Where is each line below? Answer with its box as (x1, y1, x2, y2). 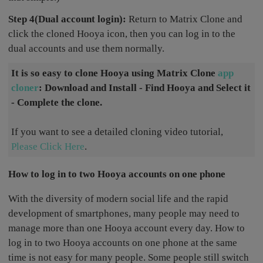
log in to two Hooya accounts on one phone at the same (8, 237, 238, 249)
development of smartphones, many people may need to (8, 208, 240, 220)
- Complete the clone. (11, 97, 103, 109)
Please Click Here (11, 141, 85, 153)
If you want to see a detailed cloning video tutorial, (11, 126, 224, 138)
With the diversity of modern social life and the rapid (8, 193, 229, 205)
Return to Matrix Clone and (126, 14, 243, 25)
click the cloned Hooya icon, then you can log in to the (8, 28, 236, 40)
